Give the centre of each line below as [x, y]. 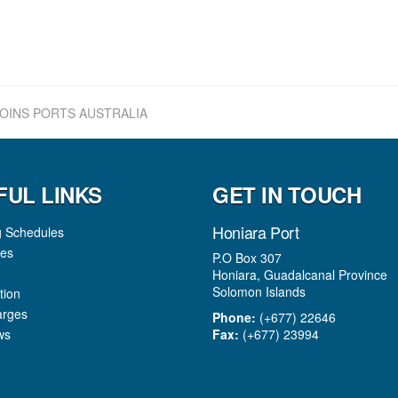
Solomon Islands [259, 291]
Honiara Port [256, 232]
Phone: [234, 317]
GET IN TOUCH [287, 195]
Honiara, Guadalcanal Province [300, 275]
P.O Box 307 [247, 258]
